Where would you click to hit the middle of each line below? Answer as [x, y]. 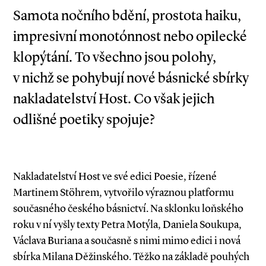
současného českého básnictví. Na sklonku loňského [128, 208]
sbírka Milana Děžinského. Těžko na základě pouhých [131, 256]
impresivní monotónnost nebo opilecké [130, 36]
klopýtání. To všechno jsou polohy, [115, 57]
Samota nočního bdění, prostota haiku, [127, 15]
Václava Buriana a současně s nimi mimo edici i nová [127, 240]
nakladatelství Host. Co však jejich [114, 99]
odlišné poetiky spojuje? [84, 119]
